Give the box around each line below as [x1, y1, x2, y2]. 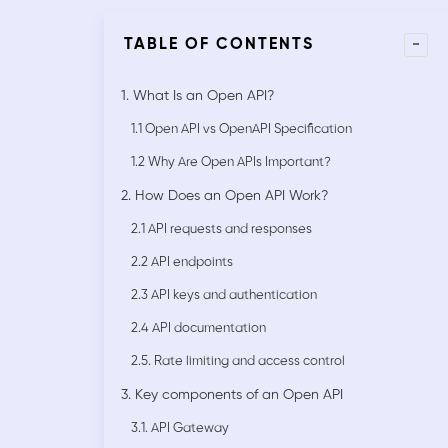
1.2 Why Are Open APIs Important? [131, 156, 331, 170]
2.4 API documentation [131, 322, 266, 336]
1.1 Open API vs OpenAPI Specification [131, 123, 352, 137]
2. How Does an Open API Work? [121, 189, 328, 205]
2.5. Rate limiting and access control [131, 355, 345, 369]
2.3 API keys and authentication [131, 289, 317, 303]
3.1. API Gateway [131, 422, 229, 436]
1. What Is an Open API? [121, 89, 274, 105]
